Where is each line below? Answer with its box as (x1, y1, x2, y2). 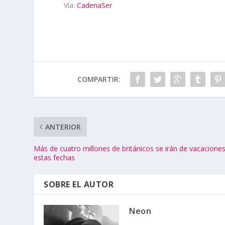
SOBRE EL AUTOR (44, 179, 114, 190)
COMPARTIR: (77, 74, 121, 84)
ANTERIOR (45, 122, 81, 132)
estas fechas (34, 153, 75, 163)
